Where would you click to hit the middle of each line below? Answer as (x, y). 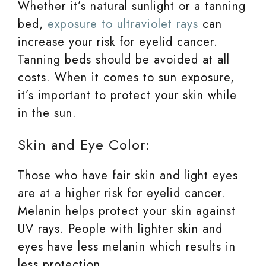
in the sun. (47, 113)
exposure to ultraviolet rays (123, 24)
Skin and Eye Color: (84, 144)
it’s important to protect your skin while (127, 95)
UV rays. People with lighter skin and (120, 229)
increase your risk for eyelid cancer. (118, 42)
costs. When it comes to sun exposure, (126, 77)
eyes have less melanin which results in (127, 246)
